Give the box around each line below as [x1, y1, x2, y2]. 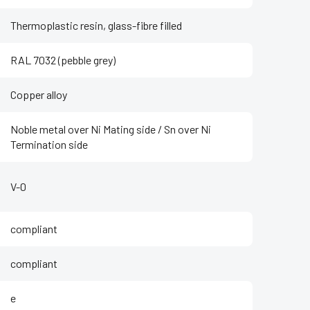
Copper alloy [10, 88, 67, 102]
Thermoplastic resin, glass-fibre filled [10, 19, 182, 33]
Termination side [10, 138, 88, 152]
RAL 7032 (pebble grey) [10, 53, 116, 67]
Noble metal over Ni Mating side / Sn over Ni [10, 122, 211, 136]
